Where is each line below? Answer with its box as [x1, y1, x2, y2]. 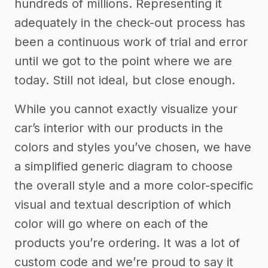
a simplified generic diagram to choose [14, 159, 233, 174]
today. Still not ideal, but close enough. [14, 73, 235, 88]
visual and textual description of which [14, 197, 231, 212]
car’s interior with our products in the [14, 121, 223, 136]
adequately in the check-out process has [14, 16, 245, 31]
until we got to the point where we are [14, 54, 232, 69]
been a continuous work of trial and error [14, 35, 248, 50]
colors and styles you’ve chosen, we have [14, 140, 251, 155]
